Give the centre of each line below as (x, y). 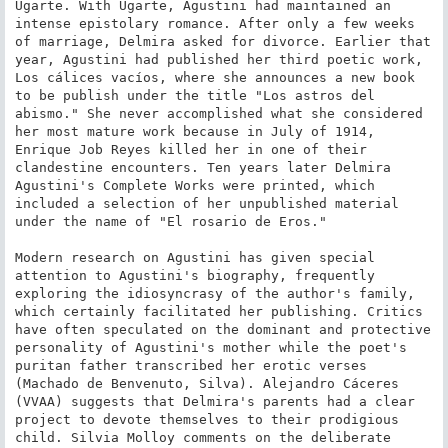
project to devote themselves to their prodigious (206, 419)
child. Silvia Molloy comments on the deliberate (202, 437)
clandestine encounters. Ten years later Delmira (202, 167)
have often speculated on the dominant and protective (222, 329)
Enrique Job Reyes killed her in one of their (190, 149)
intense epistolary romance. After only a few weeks (214, 23)
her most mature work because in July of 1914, (194, 131)
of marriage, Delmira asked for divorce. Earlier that (222, 41)
